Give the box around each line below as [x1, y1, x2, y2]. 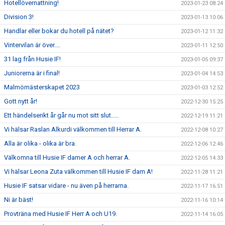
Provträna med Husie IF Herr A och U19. [4, 209, 117, 217]
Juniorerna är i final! [4, 69, 60, 77]
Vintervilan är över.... [4, 41, 60, 49]
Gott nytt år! [4, 97, 37, 105]
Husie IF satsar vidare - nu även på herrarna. [4, 181, 129, 189]
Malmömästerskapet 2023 [4, 83, 80, 91]
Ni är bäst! [4, 195, 33, 203]
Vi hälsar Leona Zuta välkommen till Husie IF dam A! [4, 167, 153, 175]
